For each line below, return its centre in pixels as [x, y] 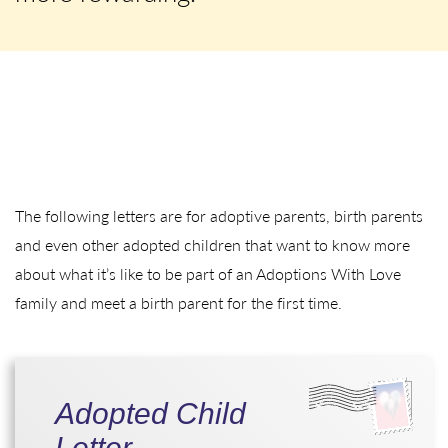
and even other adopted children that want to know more [212, 245]
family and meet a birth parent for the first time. [178, 303]
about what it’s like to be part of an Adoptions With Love [208, 274]
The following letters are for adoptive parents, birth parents [219, 216]
